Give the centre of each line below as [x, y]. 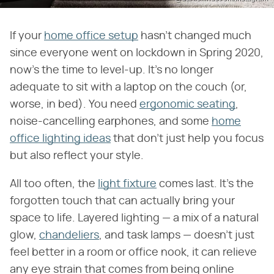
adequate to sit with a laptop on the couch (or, [128, 87]
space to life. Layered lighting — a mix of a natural [134, 218]
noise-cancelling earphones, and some [111, 121]
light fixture [127, 184]
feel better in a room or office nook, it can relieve [133, 252]
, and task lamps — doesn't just [177, 235]
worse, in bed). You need [75, 104]
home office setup [91, 36]
